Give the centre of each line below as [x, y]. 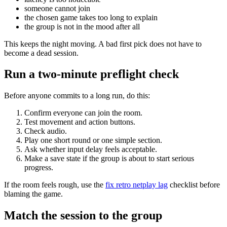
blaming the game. [33, 194]
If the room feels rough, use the [55, 185]
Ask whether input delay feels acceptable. [91, 149]
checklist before [194, 185]
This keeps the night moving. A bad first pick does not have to [103, 44]
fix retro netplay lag [137, 185]
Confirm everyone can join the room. [83, 113]
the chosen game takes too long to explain [91, 17]
